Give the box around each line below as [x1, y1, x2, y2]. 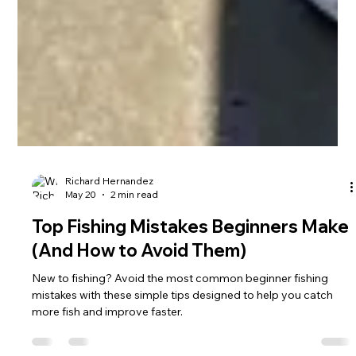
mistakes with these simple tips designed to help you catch [32, 326, 334, 340]
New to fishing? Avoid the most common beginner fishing [32, 309, 329, 323]
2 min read [110, 226, 159, 238]
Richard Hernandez [65, 213, 154, 225]
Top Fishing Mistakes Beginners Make [32, 253, 350, 276]
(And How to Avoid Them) [32, 277, 247, 300]
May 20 [65, 226, 97, 238]
